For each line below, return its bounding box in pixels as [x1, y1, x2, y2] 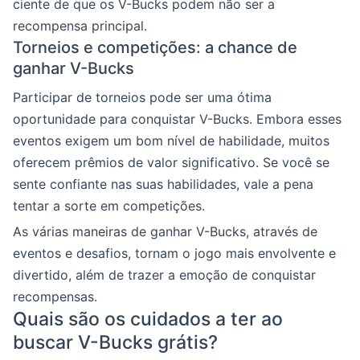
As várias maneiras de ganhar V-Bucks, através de [13, 223, 317, 239]
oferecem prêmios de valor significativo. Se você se [13, 153, 329, 170]
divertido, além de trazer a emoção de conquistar [13, 266, 316, 283]
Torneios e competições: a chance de [13, 37, 297, 57]
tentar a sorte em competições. [13, 197, 205, 214]
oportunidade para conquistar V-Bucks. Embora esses [13, 110, 342, 127]
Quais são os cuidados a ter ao [13, 307, 283, 330]
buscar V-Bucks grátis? [13, 330, 218, 354]
